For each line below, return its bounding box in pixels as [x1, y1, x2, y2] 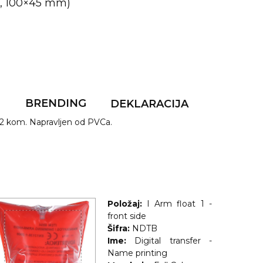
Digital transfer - [134, 235, 212, 246]
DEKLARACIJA [110, 97, 189, 110]
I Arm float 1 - [146, 198, 212, 209]
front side [107, 211, 146, 221]
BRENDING [25, 97, 86, 110]
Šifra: [107, 223, 130, 234]
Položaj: [107, 198, 142, 209]
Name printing [107, 248, 167, 258]
